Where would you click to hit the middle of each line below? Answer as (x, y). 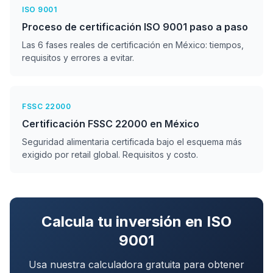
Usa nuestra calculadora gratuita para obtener (136, 264)
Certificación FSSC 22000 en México (111, 124)
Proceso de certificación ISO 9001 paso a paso (135, 27)
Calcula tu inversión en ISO (136, 222)
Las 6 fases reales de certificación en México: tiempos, (133, 45)
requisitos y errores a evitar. (78, 58)
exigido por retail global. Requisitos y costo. (110, 154)
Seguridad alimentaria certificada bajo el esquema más (132, 142)
